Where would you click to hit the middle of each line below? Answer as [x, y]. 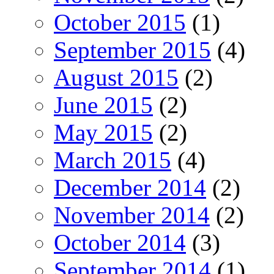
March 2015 [113, 160]
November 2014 [132, 215]
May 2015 [103, 132]
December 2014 [130, 187]
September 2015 [132, 50]
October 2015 [120, 22]
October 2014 [120, 242]
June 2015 [103, 105]
